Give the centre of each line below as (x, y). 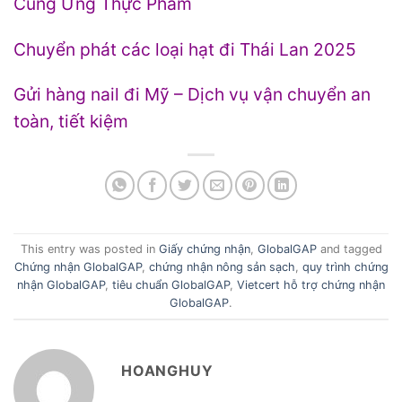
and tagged (349, 249)
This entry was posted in (89, 249)
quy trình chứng (345, 267)
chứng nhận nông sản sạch (222, 267)
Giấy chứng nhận (204, 249)
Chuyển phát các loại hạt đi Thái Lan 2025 (185, 49)
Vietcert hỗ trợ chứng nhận (311, 284)
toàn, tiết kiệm (71, 122)
